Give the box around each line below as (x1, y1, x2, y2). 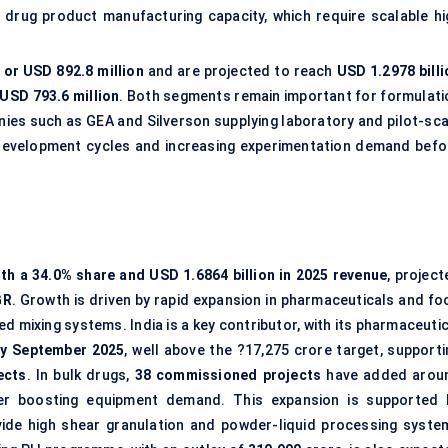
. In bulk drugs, (26, 367, 135, 384)
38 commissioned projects (134, 367, 322, 384)
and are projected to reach (143, 63, 337, 80)
